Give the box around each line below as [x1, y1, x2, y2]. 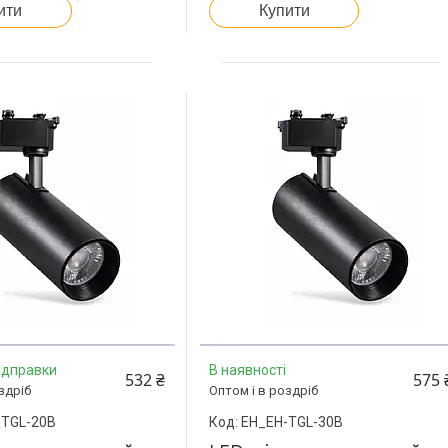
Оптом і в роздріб [209, 382, 319, 398]
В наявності [209, 361, 287, 378]
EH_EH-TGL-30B [241, 413, 344, 430]
